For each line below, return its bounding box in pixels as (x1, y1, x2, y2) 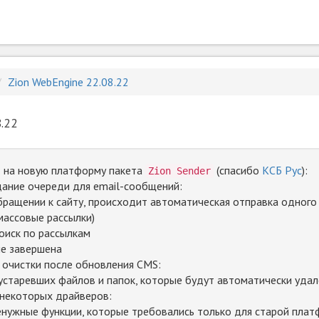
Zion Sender (148, 165, 211, 177)
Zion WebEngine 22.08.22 (8, 75, 129, 89)
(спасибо (214, 163, 262, 177)
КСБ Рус (262, 163, 302, 177)
